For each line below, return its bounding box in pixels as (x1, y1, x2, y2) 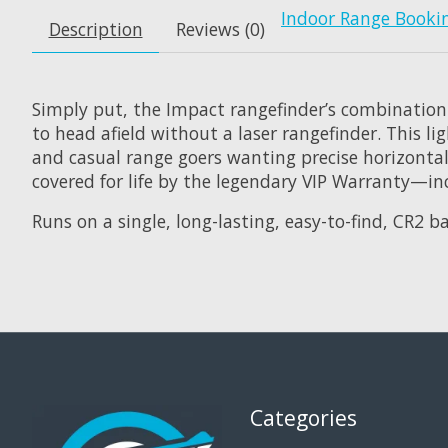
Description (48, 16, 143, 41)
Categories (249, 402, 357, 432)
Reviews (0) (175, 16, 265, 41)
